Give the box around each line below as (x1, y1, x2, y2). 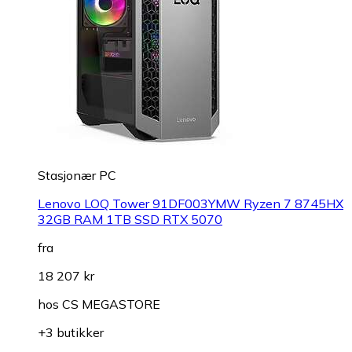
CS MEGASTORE (62, 296, 160, 313)
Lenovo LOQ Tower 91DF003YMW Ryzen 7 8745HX (38, 196, 343, 212)
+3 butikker (38, 324, 104, 341)
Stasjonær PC (38, 167, 116, 184)
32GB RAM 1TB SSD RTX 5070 (38, 211, 222, 228)
